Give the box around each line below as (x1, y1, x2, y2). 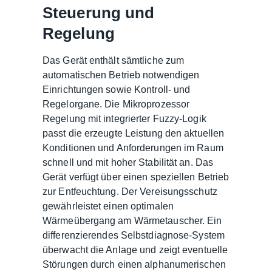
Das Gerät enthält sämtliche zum (42, 55, 185, 66)
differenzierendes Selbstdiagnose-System (42, 229, 225, 240)
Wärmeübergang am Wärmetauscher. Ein (42, 215, 222, 226)
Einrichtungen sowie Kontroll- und (42, 84, 191, 95)
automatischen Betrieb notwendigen (42, 69, 200, 80)
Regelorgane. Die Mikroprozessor (42, 98, 190, 109)
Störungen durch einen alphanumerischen (42, 259, 226, 270)
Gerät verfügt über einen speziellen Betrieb (42, 171, 229, 182)
